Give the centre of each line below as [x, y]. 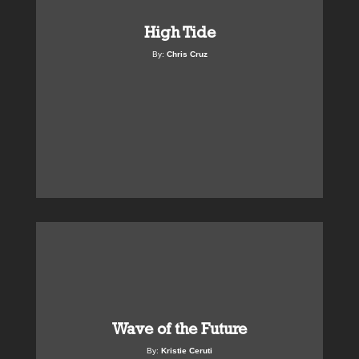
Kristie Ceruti [187, 351]
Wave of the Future [179, 329]
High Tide [179, 32]
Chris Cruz [187, 54]
